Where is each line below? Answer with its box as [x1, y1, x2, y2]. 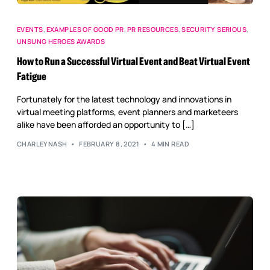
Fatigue [16, 69, 46, 83]
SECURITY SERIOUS [181, 24, 247, 34]
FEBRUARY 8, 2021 [79, 139, 140, 149]
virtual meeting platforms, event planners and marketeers [16, 105, 238, 118]
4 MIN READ [151, 139, 190, 149]
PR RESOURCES [127, 24, 179, 34]
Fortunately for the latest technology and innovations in [16, 93, 231, 105]
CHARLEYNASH [16, 139, 67, 149]
